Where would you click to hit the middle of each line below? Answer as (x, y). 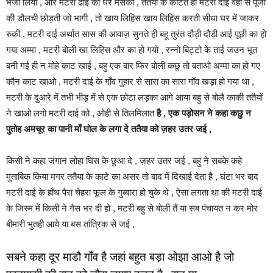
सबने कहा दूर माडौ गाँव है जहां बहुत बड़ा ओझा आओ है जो (120, 257)
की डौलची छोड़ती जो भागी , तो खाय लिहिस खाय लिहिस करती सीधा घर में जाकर (133, 18)
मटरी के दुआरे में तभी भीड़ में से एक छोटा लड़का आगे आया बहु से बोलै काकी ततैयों (134, 97)
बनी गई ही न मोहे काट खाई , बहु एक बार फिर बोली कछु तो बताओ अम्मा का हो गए (133, 66)
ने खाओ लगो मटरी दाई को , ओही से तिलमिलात (81, 113)
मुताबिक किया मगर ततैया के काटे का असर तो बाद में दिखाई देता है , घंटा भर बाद (132, 177)
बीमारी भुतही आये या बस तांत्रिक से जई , (70, 224)
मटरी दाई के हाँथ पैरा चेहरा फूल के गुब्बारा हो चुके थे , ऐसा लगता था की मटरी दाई (134, 193)
